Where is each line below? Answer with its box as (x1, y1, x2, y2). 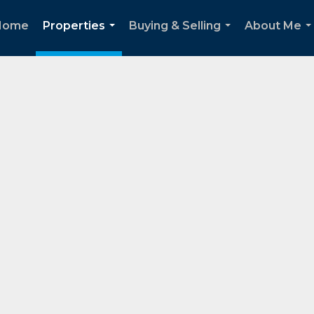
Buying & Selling (129, 19, 221, 32)
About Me (245, 19, 301, 32)
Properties (43, 19, 105, 32)
